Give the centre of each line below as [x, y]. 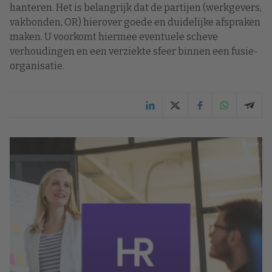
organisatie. [37, 66]
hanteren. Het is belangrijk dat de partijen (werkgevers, [136, 8]
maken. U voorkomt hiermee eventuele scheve [114, 37]
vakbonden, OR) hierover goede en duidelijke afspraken [135, 22]
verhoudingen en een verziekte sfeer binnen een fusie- [134, 51]
